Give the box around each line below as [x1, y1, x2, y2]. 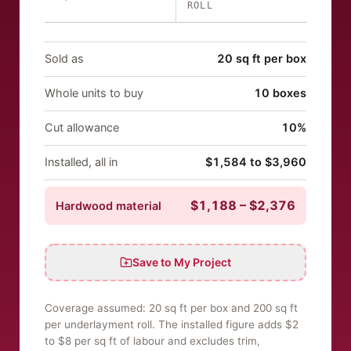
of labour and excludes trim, [117, 335, 260, 348]
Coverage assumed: [45, 302, 149, 315]
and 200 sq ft [228, 302, 298, 315]
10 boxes [254, 86, 306, 101]
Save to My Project [132, 255, 231, 270]
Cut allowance [45, 121, 119, 136]
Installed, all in [45, 155, 118, 170]
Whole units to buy [45, 86, 143, 101]
